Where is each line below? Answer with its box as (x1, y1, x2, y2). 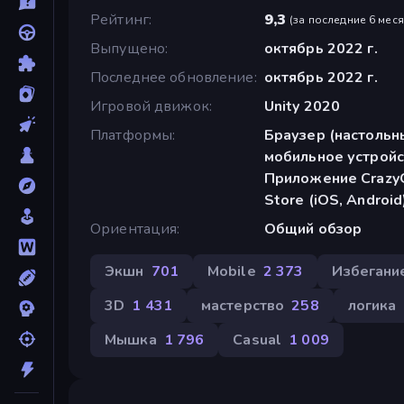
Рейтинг (90, 9, 149, 30)
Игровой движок (90, 96, 209, 116)
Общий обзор (263, 218, 363, 239)
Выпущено (90, 38, 166, 59)
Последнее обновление (90, 67, 254, 87)
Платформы (90, 124, 173, 145)
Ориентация (90, 218, 178, 239)
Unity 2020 (263, 96, 341, 116)
